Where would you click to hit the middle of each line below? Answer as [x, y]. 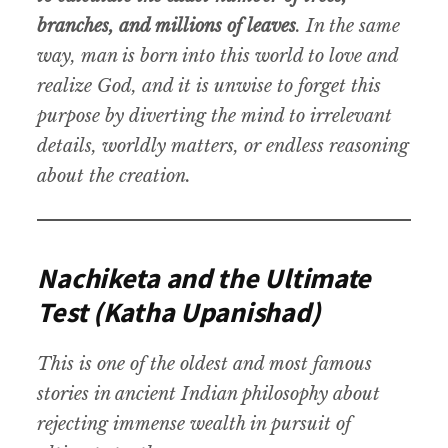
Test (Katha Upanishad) [179, 312]
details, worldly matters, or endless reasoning [223, 146]
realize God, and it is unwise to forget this [209, 86]
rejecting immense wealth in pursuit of [194, 424]
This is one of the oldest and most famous [205, 364]
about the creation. [114, 176]
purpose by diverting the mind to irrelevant [215, 116]
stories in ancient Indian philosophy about [209, 394]
